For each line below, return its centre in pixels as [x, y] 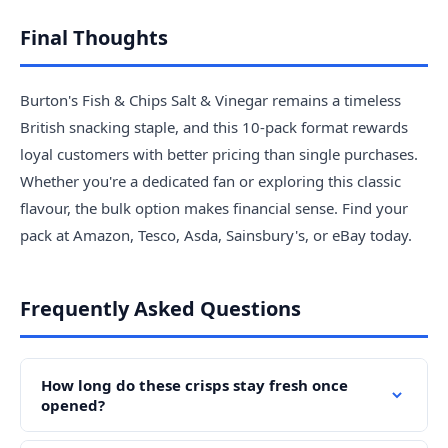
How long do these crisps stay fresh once [194, 385]
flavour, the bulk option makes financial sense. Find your [214, 208]
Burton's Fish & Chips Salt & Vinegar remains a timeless [210, 100]
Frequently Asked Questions [160, 309]
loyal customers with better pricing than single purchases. [219, 154]
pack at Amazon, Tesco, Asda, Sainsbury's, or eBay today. [216, 235]
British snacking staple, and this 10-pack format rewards [214, 127]
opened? [73, 405]
